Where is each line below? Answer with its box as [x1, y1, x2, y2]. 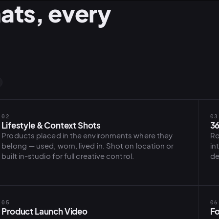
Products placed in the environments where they [1, 131, 173, 140]
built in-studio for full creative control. [1, 152, 134, 160]
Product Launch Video [1, 206, 88, 217]
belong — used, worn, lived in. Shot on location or [1, 141, 174, 150]
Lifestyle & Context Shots [1, 120, 101, 131]
